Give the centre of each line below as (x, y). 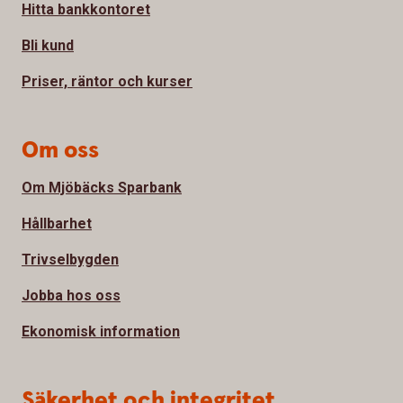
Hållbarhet (57, 224)
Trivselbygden (70, 260)
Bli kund (48, 46)
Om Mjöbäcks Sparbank (102, 188)
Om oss (60, 151)
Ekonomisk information (101, 332)
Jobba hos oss (71, 296)
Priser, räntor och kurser (107, 82)
